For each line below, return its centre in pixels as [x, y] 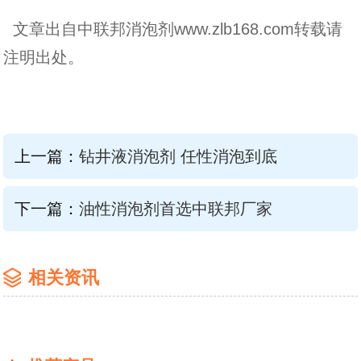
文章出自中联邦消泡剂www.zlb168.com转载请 [173, 29]
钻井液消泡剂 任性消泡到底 [178, 157]
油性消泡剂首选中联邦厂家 [175, 208]
